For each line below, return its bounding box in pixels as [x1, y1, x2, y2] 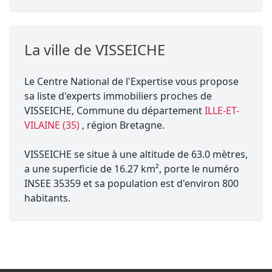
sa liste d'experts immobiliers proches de [24, 89, 212, 103]
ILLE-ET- [205, 104, 239, 117]
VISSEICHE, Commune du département [24, 104, 205, 117]
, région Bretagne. [82, 118, 165, 132]
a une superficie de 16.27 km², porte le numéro [24, 162, 239, 175]
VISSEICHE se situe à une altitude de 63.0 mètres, [24, 148, 248, 161]
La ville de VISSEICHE [24, 39, 165, 59]
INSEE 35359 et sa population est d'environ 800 [24, 177, 239, 190]
